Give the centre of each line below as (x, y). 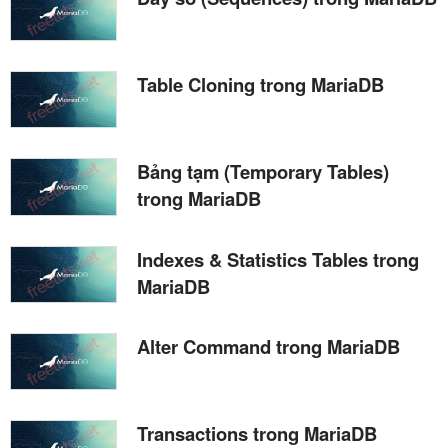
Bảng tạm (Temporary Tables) (263, 172)
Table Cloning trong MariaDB (260, 85)
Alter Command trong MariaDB (268, 346)
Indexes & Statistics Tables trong (278, 259)
